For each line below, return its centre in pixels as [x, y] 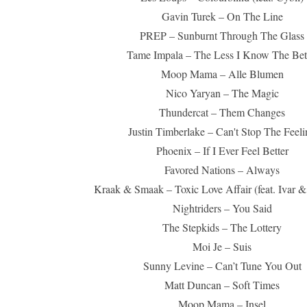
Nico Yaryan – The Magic [222, 93]
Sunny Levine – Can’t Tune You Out [222, 266]
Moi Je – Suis [222, 247]
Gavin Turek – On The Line [222, 16]
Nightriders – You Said [222, 208]
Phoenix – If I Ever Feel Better [222, 151]
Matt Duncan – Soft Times [222, 285]
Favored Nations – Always [222, 170]
